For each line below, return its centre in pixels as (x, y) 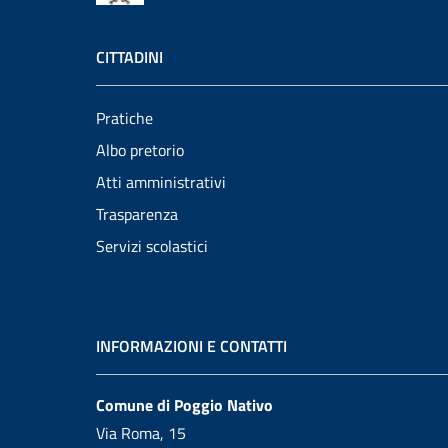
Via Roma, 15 (141, 433)
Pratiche (124, 118)
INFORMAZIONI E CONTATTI (191, 346)
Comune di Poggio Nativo (184, 405)
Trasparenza (137, 214)
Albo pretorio (140, 150)
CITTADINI (129, 57)
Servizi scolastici (152, 246)
